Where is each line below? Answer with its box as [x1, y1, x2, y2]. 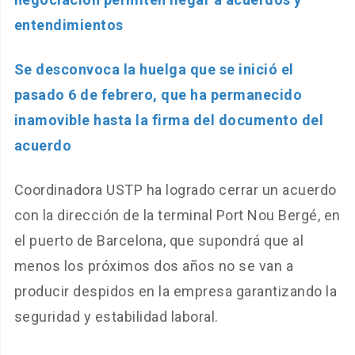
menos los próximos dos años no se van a [13, 258, 294, 275]
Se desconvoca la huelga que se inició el [13, 61, 294, 78]
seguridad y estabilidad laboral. [13, 308, 219, 326]
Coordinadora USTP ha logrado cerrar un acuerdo [13, 181, 337, 199]
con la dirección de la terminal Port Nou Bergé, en [13, 207, 341, 224]
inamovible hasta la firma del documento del [13, 112, 324, 129]
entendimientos [13, 17, 124, 34]
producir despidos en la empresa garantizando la [13, 283, 338, 300]
